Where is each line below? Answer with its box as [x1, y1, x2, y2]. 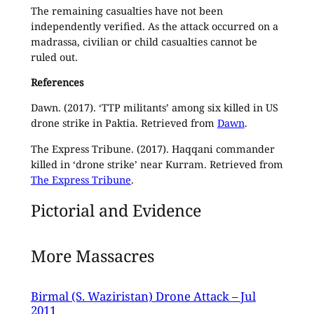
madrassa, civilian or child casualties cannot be [30, 34, 257, 48]
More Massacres [30, 245, 154, 268]
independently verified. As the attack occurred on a [30, 19, 278, 33]
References [30, 75, 83, 89]
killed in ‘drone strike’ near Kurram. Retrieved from [30, 157, 283, 171]
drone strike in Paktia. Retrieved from [30, 116, 217, 130]
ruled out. [30, 50, 78, 64]
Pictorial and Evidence [30, 198, 201, 221]
